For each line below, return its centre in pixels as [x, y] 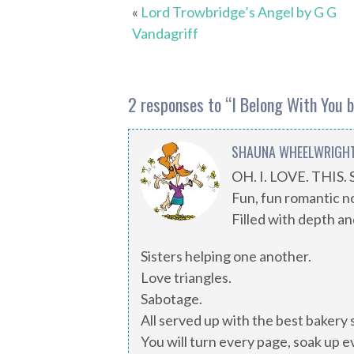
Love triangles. [186, 277]
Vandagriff [165, 33]
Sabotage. [171, 299]
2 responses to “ [180, 104]
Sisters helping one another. [226, 256]
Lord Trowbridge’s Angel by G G [239, 12]
